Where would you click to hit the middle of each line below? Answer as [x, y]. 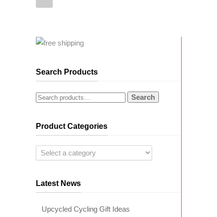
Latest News [58, 183]
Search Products [67, 72]
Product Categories [72, 126]
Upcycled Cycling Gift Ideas [86, 209]
